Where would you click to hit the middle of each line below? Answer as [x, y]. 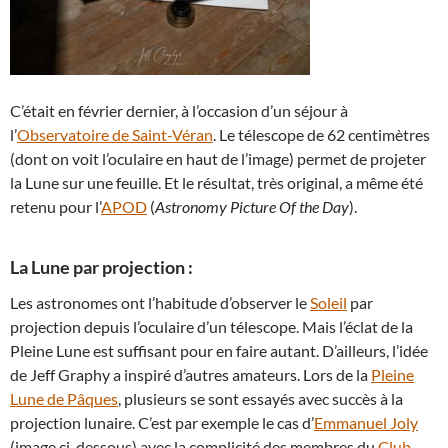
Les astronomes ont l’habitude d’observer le [160, 302]
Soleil [328, 302]
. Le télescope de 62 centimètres [321, 134]
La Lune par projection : [101, 267]
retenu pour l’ [55, 206]
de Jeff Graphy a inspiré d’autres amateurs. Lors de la [190, 374]
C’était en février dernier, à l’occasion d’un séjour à [179, 110]
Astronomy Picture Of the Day [252, 206]
